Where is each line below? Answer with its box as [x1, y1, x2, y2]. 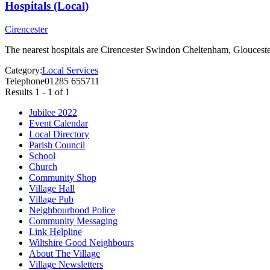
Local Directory [29, 129, 89, 140]
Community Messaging [29, 216, 118, 227]
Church [29, 162, 57, 172]
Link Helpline [29, 227, 82, 237]
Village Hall [29, 183, 75, 194]
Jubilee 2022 [29, 107, 77, 118]
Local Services [42, 65, 98, 76]
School [29, 151, 55, 162]
